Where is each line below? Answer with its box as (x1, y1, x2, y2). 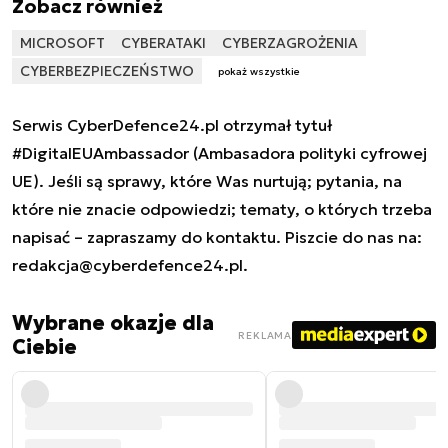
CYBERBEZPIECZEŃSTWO (20, 61, 194, 80)
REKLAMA (238, 328, 292, 342)
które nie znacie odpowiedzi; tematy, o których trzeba (12, 199, 432, 220)
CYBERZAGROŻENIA (222, 33, 358, 52)
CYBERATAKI (121, 33, 206, 52)
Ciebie (12, 334, 77, 361)
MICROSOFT (20, 33, 105, 52)
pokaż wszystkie (218, 65, 300, 79)
